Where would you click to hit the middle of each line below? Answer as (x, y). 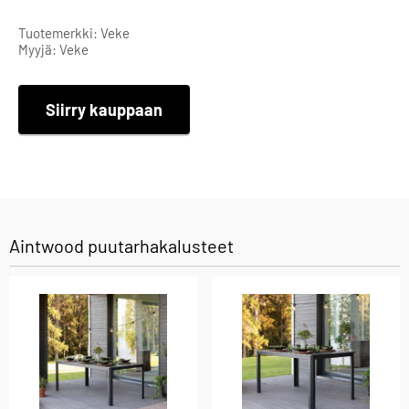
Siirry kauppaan (104, 110)
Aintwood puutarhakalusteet (121, 246)
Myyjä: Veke (53, 50)
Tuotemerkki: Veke (74, 33)
